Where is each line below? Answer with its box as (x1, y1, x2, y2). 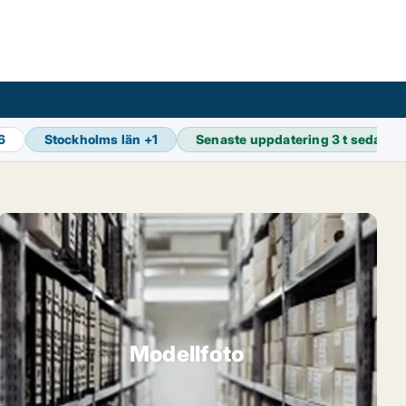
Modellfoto (130, 340, 244, 367)
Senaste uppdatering (196, 131, 333, 147)
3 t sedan (332, 131, 390, 147)
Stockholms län (43, 131, 141, 147)
